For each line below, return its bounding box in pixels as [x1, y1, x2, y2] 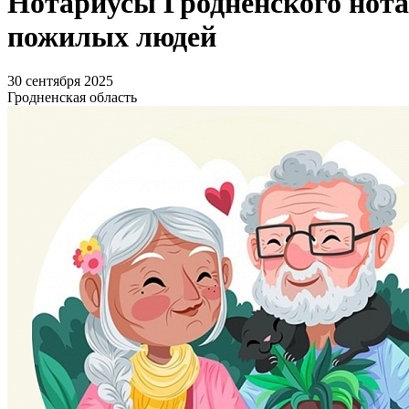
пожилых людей [7, 20, 216, 54]
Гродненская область [7, 89, 137, 106]
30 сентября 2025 [7, 73, 113, 89]
